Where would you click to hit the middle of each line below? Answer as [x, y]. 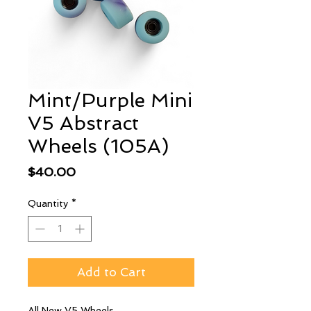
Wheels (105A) [98, 146]
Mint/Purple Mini [110, 100]
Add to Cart [111, 272]
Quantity [48, 203]
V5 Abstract [83, 123]
